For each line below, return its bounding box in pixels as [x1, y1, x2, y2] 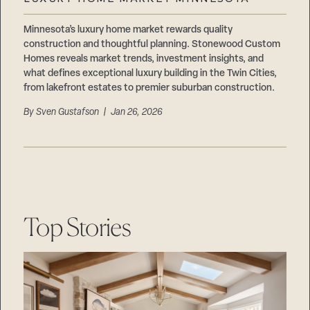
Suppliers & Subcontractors [22, 7, 159, 18]
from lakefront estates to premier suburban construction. [24, 83, 275, 94]
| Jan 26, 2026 [99, 107, 163, 118]
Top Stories [24, 212, 131, 243]
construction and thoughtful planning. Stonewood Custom [24, 39, 281, 51]
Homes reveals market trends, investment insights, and [24, 54, 264, 65]
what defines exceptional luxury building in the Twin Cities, [24, 69, 277, 80]
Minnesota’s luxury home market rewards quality [24, 25, 233, 36]
